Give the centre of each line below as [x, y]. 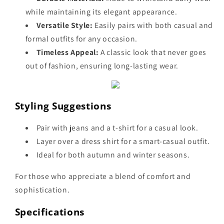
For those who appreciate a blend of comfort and [103, 176]
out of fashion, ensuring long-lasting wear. [102, 66]
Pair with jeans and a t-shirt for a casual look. [117, 128]
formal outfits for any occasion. [81, 39]
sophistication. [42, 190]
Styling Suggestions [63, 105]
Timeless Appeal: [67, 52]
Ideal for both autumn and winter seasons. [113, 155]
